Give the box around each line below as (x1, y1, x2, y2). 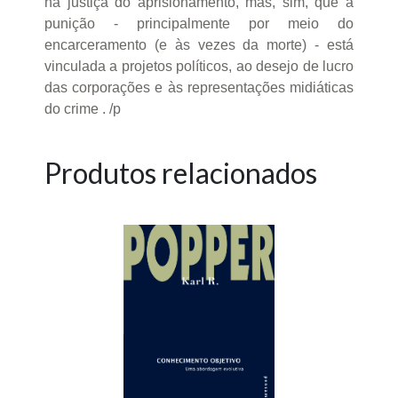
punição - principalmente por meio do (44, 15, 354, 31)
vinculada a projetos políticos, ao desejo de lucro (44, 58, 354, 74)
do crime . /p (44, 100, 121, 116)
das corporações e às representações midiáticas (44, 79, 354, 95)
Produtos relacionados (44, 155, 317, 190)
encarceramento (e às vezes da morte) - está (44, 36, 354, 52)
